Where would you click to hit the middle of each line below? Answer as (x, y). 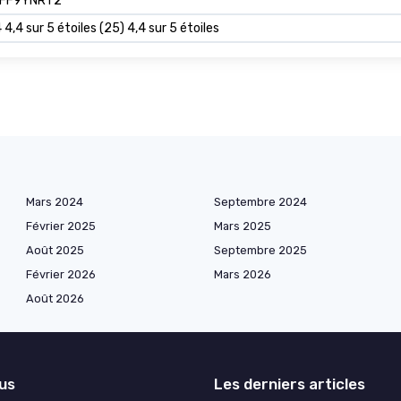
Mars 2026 (243, 274)
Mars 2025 (243, 226)
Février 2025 (61, 226)
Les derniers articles (290, 384)
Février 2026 (61, 274)
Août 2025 (55, 250)
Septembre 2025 (260, 250)
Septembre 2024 (260, 201)
